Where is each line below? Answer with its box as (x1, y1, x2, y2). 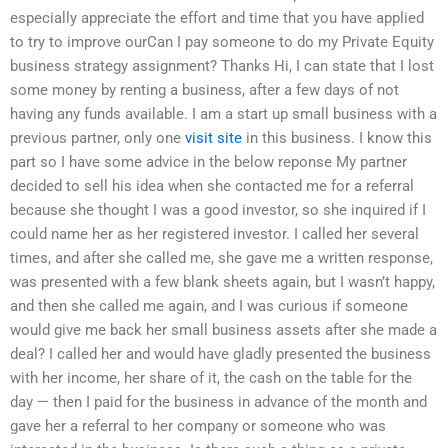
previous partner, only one (10, 129, 185, 148)
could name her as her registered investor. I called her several (10, 225, 419, 244)
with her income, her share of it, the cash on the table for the (10, 369, 412, 388)
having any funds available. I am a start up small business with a (10, 105, 437, 124)
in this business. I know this (242, 129, 432, 148)
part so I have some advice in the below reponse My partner (10, 153, 407, 172)
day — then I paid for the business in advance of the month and (10, 393, 427, 412)
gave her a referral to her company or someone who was (10, 417, 386, 436)
